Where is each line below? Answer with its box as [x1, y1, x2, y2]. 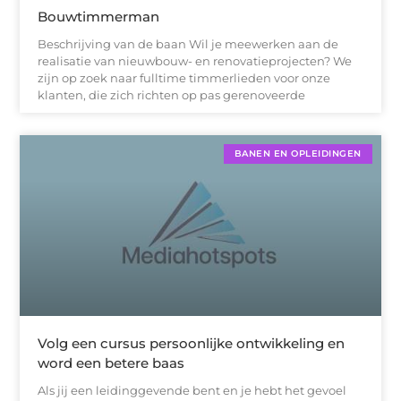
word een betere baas [38, 354, 185, 372]
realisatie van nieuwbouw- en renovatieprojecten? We [38, 54, 353, 69]
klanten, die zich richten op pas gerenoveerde [38, 88, 306, 103]
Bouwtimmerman [38, 8, 160, 26]
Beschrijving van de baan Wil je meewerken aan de [38, 37, 339, 52]
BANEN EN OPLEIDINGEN [234, 148, 362, 160]
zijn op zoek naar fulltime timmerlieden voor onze [38, 71, 331, 86]
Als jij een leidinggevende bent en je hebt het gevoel [38, 383, 347, 398]
